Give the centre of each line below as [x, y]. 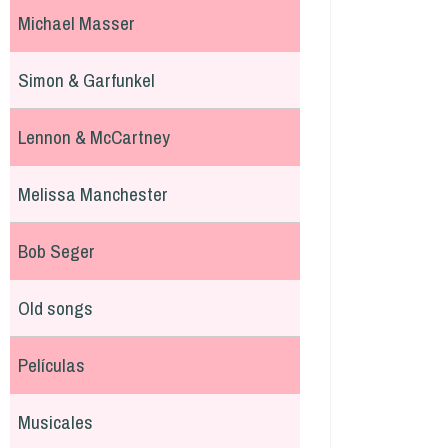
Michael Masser [76, 23]
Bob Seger [56, 251]
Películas [51, 365]
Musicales [55, 422]
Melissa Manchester [93, 194]
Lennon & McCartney [94, 137]
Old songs [55, 308]
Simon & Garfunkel [86, 80]
